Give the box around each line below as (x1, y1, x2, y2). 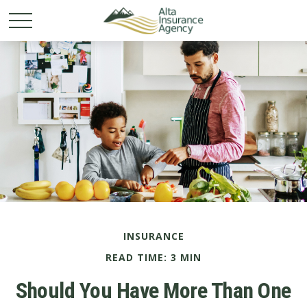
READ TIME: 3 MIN (106, 251, 201, 264)
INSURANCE (123, 230, 184, 243)
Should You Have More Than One (16, 278, 291, 304)
